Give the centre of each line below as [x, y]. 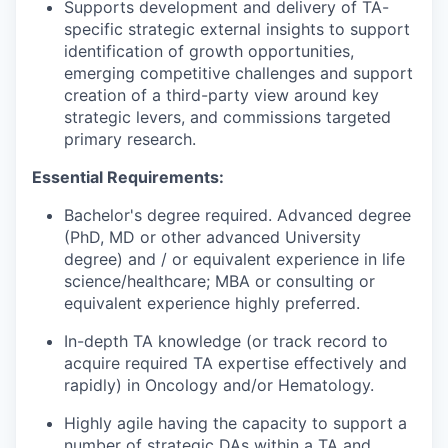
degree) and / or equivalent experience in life [234, 258]
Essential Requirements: [128, 176]
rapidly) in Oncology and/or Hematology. [219, 384]
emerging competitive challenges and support [238, 72]
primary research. [130, 138]
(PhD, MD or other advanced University [212, 236]
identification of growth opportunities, [209, 50]
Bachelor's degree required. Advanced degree [237, 214]
